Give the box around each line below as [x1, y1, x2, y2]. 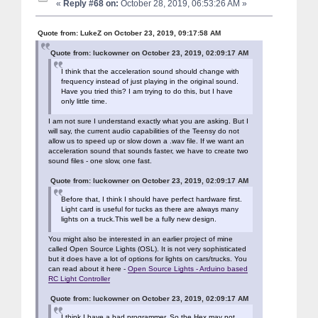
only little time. [61, 97, 107, 106]
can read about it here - [48, 265, 128, 273]
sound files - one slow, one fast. [48, 157, 152, 165]
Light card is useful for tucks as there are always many [61, 205, 238, 214]
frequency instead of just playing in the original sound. [61, 77, 238, 86]
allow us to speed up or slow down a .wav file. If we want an [48, 137, 244, 146]
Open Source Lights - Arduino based [128, 265, 248, 273]
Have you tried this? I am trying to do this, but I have [61, 87, 233, 96]
